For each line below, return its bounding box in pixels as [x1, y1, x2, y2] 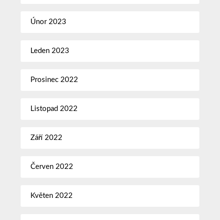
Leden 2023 [30, 47, 70, 55]
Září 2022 [30, 134, 63, 141]
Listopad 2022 [30, 105, 78, 112]
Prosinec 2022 [30, 76, 79, 83]
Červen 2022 [30, 163, 74, 170]
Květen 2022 [30, 192, 73, 199]
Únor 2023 [30, 18, 67, 26]
